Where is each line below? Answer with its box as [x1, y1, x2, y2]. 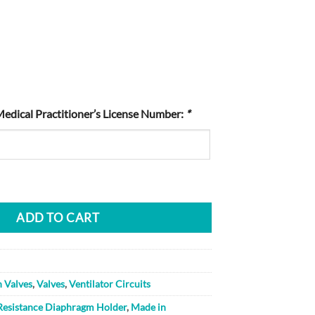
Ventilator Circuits [69, 277, 151, 290]
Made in [131, 300, 167, 313]
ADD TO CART [16, 210, 100, 225]
